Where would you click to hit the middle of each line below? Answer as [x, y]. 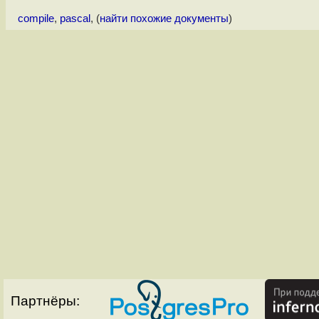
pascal [75, 19]
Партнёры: [45, 301]
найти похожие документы [164, 19]
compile [36, 19]
